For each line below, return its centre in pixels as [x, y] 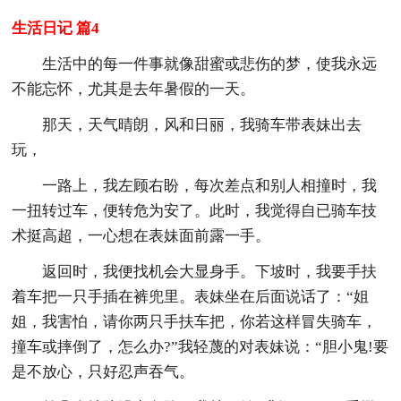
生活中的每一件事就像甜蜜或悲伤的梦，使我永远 [210, 64]
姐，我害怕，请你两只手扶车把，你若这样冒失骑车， [195, 321]
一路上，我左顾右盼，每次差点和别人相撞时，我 [210, 185]
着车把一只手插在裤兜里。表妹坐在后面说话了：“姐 [191, 296]
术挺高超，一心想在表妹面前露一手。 [141, 235]
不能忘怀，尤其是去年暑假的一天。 [134, 89]
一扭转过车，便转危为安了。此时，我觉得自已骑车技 [195, 210]
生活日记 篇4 [56, 28]
